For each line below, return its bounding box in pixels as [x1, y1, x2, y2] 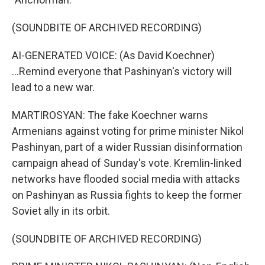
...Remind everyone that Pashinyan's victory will [12, 65, 232, 77]
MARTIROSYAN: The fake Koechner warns [12, 109, 208, 121]
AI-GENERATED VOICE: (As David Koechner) [12, 49, 215, 62]
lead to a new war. [12, 81, 95, 93]
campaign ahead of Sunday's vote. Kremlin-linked [12, 157, 241, 169]
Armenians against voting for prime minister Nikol [12, 125, 244, 137]
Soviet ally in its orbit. [12, 205, 110, 217]
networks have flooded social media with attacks [12, 173, 240, 185]
